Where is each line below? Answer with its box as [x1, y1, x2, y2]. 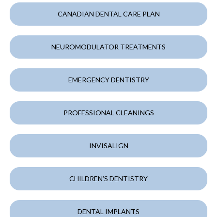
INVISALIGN [89, 141, 128, 150]
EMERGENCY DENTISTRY [68, 76, 149, 84]
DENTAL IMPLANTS [77, 207, 139, 216]
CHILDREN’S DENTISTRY [69, 174, 148, 183]
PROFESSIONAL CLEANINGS [63, 108, 154, 117]
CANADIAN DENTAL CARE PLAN [57, 10, 160, 18]
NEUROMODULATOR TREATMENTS [51, 43, 166, 51]
